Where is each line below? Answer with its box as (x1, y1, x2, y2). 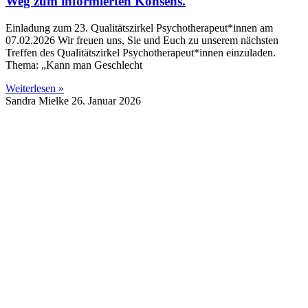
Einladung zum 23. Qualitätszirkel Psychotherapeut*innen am (5, 22, 273, 34)
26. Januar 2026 (71, 95, 141, 107)
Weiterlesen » (5, 82, 64, 95)
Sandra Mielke (5, 95, 71, 107)
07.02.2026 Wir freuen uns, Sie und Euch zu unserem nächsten (5, 34, 278, 47)
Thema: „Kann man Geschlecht (5, 59, 142, 71)
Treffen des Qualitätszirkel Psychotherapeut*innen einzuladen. (5, 47, 276, 59)
